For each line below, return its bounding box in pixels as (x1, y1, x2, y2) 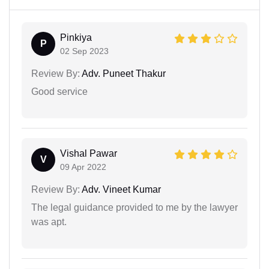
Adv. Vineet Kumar (80, 184, 161, 195)
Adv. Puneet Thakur (80, 68, 166, 79)
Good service (31, 86, 88, 97)
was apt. (31, 217, 67, 228)
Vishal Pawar (60, 148, 117, 159)
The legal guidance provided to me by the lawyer (31, 202, 238, 213)
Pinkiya (60, 32, 92, 43)
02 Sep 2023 (60, 46, 109, 56)
